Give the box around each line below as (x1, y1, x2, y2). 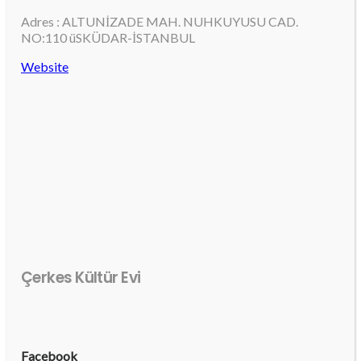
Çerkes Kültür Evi (21, 266, 141, 288)
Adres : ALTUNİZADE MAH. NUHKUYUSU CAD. (21, 14, 298, 30)
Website (21, 59, 68, 75)
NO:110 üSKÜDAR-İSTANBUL (21, 30, 195, 46)
